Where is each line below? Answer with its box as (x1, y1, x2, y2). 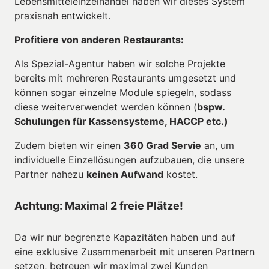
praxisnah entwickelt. (14, 9, 110, 22)
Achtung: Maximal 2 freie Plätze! (14, 199, 183, 212)
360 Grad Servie (124, 139, 201, 151)
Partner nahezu (14, 168, 86, 180)
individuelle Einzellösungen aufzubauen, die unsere (14, 153, 244, 166)
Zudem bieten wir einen (14, 139, 124, 151)
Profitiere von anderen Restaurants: (14, 33, 184, 46)
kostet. (163, 168, 198, 180)
